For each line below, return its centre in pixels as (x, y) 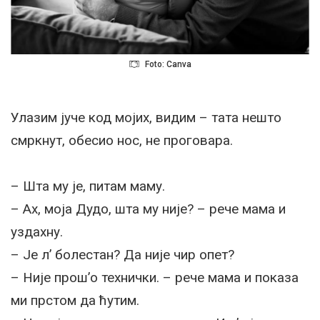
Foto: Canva (168, 64)
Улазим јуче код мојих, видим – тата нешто (146, 117)
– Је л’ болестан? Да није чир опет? (122, 254)
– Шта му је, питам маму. (88, 186)
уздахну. (37, 231)
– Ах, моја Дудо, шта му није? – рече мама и (148, 209)
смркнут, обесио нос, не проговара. (122, 140)
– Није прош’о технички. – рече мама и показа (155, 277)
